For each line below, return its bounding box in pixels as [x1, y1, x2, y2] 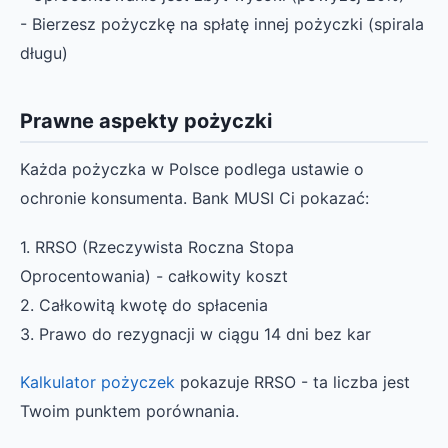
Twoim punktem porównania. [20, 400, 239, 421]
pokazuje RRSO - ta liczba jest [175, 371, 410, 392]
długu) [20, 43, 68, 64]
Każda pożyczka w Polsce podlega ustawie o [20, 159, 364, 180]
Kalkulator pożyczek [20, 371, 175, 392]
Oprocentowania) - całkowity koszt [20, 265, 288, 286]
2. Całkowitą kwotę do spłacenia [20, 294, 268, 315]
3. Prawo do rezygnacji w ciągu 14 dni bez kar [20, 323, 371, 344]
